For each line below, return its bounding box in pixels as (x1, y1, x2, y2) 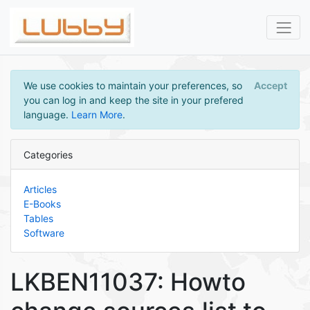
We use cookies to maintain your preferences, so (23, 79, 242, 91)
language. (23, 108, 71, 120)
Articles (23, 183, 57, 195)
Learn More (71, 108, 122, 120)
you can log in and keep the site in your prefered (23, 93, 244, 106)
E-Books (23, 197, 61, 210)
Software (23, 226, 64, 239)
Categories (23, 148, 73, 161)
